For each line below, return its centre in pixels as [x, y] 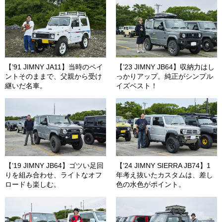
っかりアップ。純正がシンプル [165, 77]
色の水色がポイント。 [151, 184]
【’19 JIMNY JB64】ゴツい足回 [54, 165]
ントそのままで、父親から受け [54, 77]
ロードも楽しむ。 [33, 184]
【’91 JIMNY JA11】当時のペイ [54, 67]
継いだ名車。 [26, 86]
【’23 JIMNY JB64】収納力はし [165, 67]
